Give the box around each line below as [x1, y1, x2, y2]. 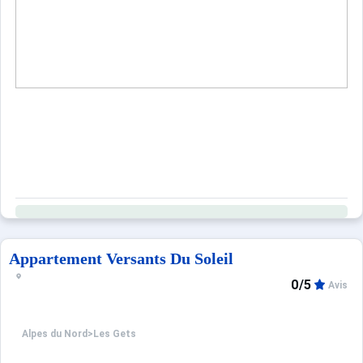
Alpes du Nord [22, 328, 88, 340]
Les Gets [93, 328, 136, 340]
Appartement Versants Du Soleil [9, 250, 233, 267]
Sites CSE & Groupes [13, 3, 131, 19]
